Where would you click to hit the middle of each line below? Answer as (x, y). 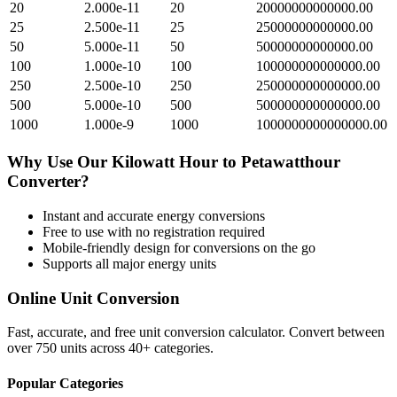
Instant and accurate (100, 215)
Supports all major (95, 263)
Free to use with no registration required (154, 231)
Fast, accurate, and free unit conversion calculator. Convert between (196, 332)
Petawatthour (291, 162)
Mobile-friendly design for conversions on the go (179, 247)
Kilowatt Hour (165, 162)
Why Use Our (59, 162)
